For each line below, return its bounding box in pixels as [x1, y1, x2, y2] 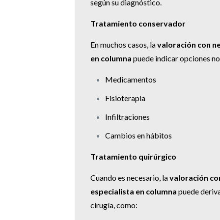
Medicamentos [105, 75, 156, 84]
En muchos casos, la [90, 40, 157, 50]
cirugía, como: [90, 200, 137, 210]
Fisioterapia [105, 93, 145, 103]
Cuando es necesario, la [90, 173, 169, 183]
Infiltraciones [105, 112, 150, 122]
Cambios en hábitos [105, 131, 172, 140]
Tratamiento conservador [90, 19, 186, 28]
